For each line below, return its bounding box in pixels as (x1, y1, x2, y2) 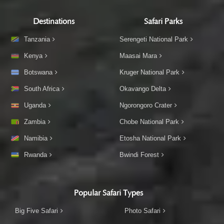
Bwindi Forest (119, 150, 159, 158)
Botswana (24, 68, 52, 76)
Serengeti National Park (119, 35, 188, 43)
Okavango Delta (119, 84, 166, 92)
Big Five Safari (15, 206, 58, 214)
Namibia (24, 134, 47, 142)
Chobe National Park (119, 117, 179, 125)
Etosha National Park (119, 134, 181, 142)
